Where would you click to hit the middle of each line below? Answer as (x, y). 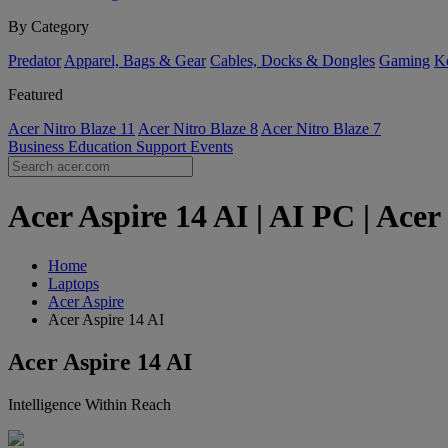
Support (163, 146)
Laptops (73, 283)
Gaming (404, 60)
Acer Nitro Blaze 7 (321, 128)
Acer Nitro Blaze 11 (71, 128)
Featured (35, 94)
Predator (34, 60)
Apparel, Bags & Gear (135, 60)
